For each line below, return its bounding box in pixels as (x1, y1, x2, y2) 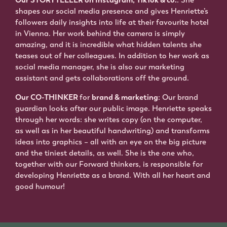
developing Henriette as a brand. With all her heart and (15, 170, 210, 181)
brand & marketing (92, 92, 158, 103)
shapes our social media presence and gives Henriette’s (15, 6, 208, 17)
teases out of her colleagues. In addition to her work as (15, 51, 209, 61)
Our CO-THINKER (15, 92, 80, 103)
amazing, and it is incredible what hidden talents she (15, 40, 202, 50)
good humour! (15, 181, 65, 192)
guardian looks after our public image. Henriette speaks (15, 103, 212, 114)
